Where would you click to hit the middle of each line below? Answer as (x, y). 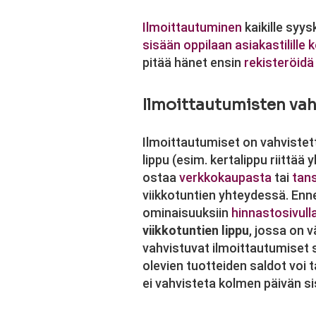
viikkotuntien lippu (196, 230)
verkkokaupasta (225, 177)
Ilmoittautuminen (192, 27)
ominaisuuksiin (187, 213)
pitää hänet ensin (193, 62)
